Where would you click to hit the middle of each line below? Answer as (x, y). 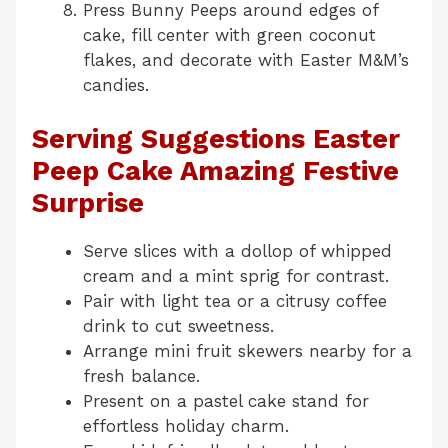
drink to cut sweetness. (178, 326)
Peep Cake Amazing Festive (215, 171)
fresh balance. (141, 376)
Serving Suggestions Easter (216, 139)
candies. (116, 84)
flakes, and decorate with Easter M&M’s (246, 59)
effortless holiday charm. (186, 426)
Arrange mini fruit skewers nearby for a (247, 351)
